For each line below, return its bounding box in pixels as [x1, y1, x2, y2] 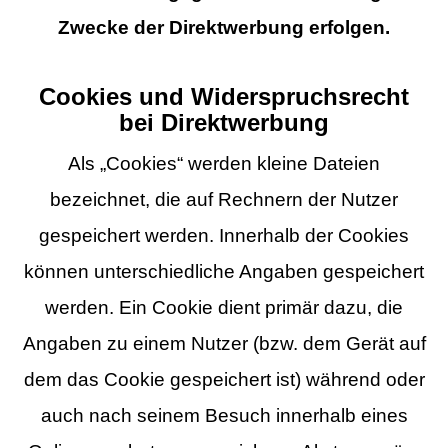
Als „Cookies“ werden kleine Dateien [68, 152, 380, 174]
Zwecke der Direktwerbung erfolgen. [58, 17, 390, 39]
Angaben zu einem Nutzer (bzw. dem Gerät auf [22, 332, 426, 354]
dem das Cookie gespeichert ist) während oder [23, 368, 425, 390]
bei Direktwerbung [119, 109, 329, 136]
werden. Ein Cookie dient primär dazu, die [45, 296, 403, 318]
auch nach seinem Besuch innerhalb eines [40, 404, 408, 426]
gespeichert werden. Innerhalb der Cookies [39, 224, 409, 246]
